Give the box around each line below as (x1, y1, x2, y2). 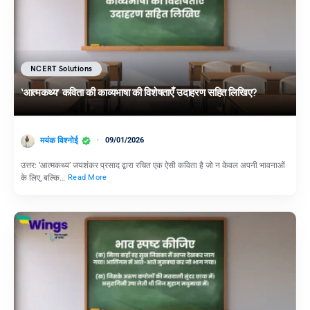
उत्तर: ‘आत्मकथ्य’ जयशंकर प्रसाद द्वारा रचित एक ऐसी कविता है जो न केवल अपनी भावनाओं (21, 160, 285, 170)
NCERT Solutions (30, 64, 93, 74)
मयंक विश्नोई (40, 135, 78, 145)
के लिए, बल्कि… (21, 172, 67, 183)
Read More (68, 173, 107, 183)
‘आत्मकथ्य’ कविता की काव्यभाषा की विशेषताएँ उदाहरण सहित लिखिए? (21, 86, 257, 100)
